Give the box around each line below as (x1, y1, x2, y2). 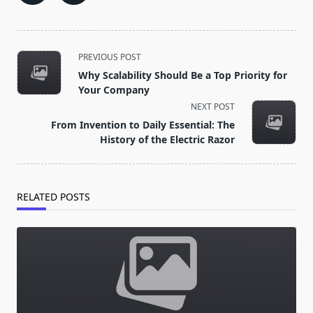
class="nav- (16, 64, 75, 80)
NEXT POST (191, 101, 235, 113)
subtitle (16, 81, 56, 97)
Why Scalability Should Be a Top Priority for (78, 68, 287, 82)
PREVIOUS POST (78, 51, 141, 64)
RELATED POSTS (17, 190, 90, 204)
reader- (16, 115, 55, 131)
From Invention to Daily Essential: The (51, 118, 235, 132)
